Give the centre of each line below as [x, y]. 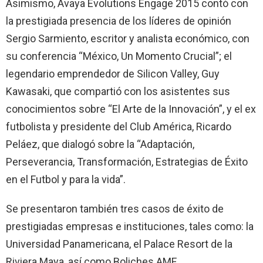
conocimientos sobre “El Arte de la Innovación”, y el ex [131, 109]
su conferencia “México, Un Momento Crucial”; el [119, 56]
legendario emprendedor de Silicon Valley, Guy [113, 73]
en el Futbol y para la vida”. [66, 179]
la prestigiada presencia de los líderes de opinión [119, 21]
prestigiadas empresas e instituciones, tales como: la [130, 226]
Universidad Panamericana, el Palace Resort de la [119, 244]
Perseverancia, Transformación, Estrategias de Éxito [127, 161]
